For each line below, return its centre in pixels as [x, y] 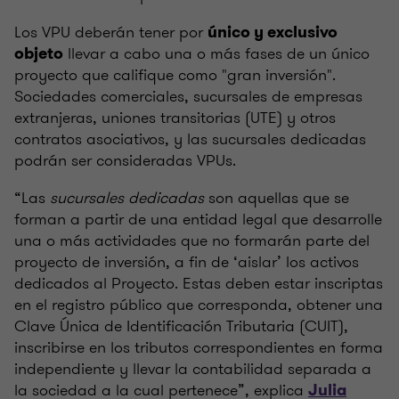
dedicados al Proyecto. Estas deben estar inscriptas [199, 284]
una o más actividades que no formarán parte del [192, 241]
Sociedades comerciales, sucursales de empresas [188, 97]
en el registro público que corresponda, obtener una [199, 305]
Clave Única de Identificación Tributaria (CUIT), [181, 326]
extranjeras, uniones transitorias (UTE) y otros [175, 118]
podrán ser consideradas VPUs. [125, 161]
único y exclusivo [273, 33]
